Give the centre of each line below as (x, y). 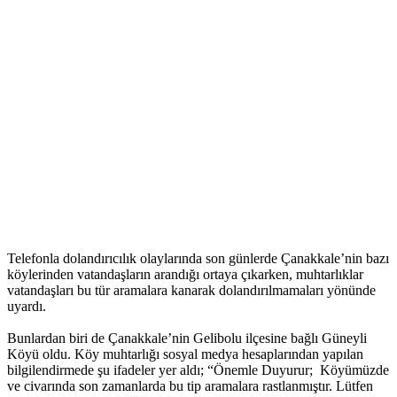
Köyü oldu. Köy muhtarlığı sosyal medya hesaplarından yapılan (185, 354)
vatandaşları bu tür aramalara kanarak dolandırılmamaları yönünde (191, 291)
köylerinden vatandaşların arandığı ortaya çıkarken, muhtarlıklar (185, 275)
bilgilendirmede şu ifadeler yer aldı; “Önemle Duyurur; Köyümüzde (198, 370)
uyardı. (27, 307)
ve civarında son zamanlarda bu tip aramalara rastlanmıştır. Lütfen (190, 386)
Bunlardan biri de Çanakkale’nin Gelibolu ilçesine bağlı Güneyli (187, 339)
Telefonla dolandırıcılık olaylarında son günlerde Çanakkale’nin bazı (198, 259)
